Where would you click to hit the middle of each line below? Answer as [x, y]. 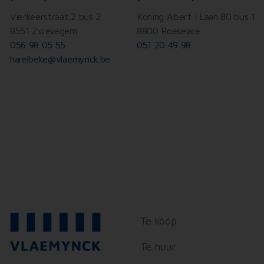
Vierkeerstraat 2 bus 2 [55, 16]
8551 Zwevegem [44, 31]
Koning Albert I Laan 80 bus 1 [196, 16]
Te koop [158, 220]
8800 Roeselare [169, 31]
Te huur [158, 246]
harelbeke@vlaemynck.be [60, 59]
